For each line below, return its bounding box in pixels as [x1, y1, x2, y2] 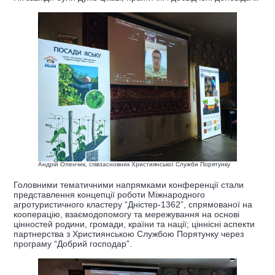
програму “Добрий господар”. [14, 239, 132, 249]
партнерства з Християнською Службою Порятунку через [14, 229, 244, 239]
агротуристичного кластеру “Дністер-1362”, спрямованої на [14, 199, 252, 210]
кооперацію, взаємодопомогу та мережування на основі [14, 209, 239, 220]
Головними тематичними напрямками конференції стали [14, 180, 244, 190]
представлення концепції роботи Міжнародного [14, 190, 205, 200]
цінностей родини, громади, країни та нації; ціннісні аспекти [14, 219, 255, 230]
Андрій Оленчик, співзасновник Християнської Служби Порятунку [38, 161, 230, 168]
